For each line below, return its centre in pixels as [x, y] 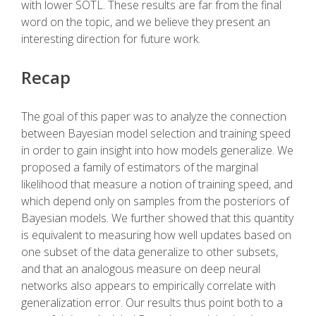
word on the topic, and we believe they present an [146, 22]
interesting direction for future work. [111, 39]
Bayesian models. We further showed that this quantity [157, 218]
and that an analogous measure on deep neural [141, 269]
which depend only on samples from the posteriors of [155, 201]
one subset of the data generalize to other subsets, [150, 252]
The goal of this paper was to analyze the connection [154, 117]
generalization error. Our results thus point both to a [152, 303]
